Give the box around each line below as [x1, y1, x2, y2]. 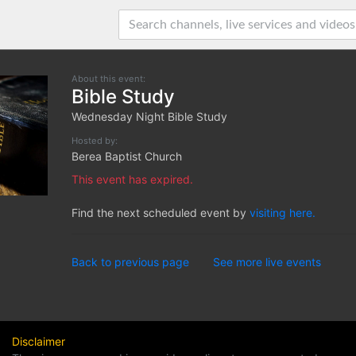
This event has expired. [71, 172, 193, 186]
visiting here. [249, 206, 315, 219]
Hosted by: [71, 135, 118, 146]
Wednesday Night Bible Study [71, 110, 227, 123]
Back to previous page [71, 255, 189, 269]
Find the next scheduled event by [71, 206, 250, 219]
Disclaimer [12, 335, 65, 348]
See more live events [212, 255, 321, 269]
